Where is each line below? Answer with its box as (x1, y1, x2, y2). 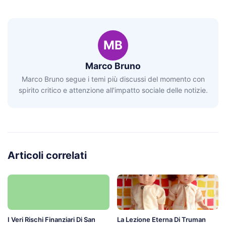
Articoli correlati (8, 149, 87, 162)
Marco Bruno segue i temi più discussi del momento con (21, 75, 205, 84)
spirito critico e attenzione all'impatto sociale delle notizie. (18, 86, 208, 95)
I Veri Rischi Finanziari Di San (8, 215, 95, 224)
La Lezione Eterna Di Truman (117, 215, 206, 224)
